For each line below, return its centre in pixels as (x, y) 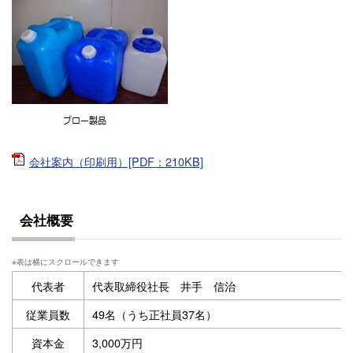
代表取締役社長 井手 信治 (164, 286)
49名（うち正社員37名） (154, 314)
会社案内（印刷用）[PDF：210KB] (116, 162)
